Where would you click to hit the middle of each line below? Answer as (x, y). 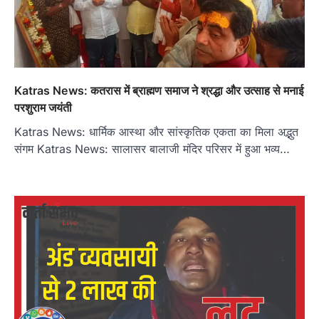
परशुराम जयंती (43, 108)
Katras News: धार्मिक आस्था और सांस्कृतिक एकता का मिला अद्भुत (156, 132)
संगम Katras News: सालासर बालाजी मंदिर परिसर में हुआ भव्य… (152, 149)
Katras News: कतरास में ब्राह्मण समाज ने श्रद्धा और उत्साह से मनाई (159, 91)
